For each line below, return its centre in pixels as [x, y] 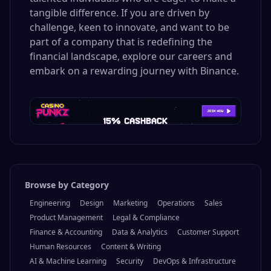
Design [92, 203]
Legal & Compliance [146, 218]
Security [130, 261]
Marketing [130, 203]
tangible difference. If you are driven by [119, 13]
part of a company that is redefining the [121, 42]
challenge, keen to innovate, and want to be [129, 27]
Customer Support [208, 232]
